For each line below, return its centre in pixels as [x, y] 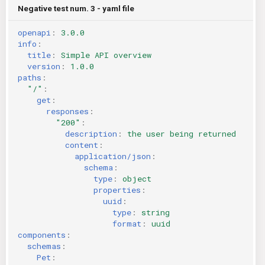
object [137, 178]
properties [117, 190]
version [44, 66]
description [91, 133]
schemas [44, 246]
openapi [34, 32]
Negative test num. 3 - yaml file [76, 8]
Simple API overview [106, 55]
